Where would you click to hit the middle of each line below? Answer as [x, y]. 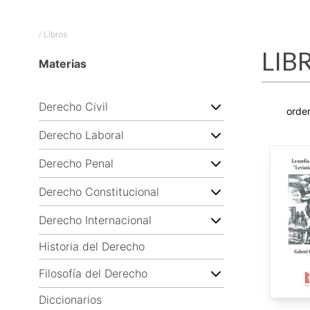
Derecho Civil [73, 106]
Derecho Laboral [81, 135]
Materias [63, 64]
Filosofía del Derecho [93, 273]
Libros [55, 34]
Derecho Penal [76, 163]
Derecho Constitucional [99, 191]
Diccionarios [70, 300]
